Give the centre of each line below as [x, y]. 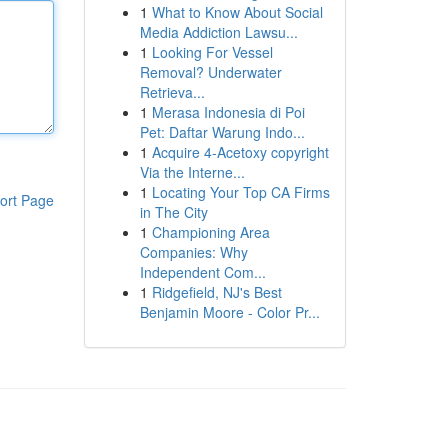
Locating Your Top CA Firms [240, 192]
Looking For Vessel [212, 52]
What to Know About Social [237, 12]
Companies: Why [193, 252]
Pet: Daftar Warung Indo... [222, 132]
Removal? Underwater [210, 72]
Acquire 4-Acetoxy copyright [240, 152]
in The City [173, 212]
